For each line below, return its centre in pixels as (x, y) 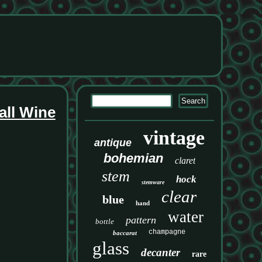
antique (113, 143)
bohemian (133, 158)
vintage (174, 138)
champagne (167, 232)
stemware (153, 182)
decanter (160, 252)
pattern (141, 220)
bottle (104, 221)
